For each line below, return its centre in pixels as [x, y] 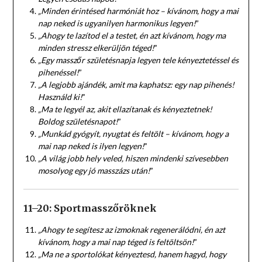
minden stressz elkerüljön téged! [96, 47]
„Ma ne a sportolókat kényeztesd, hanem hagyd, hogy [132, 254]
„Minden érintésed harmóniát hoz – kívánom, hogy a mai [138, 11]
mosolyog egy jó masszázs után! [94, 170]
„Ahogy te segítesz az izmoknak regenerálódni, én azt [131, 229]
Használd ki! [60, 96]
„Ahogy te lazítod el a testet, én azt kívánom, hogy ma [132, 35]
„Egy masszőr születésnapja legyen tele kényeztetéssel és [138, 60]
